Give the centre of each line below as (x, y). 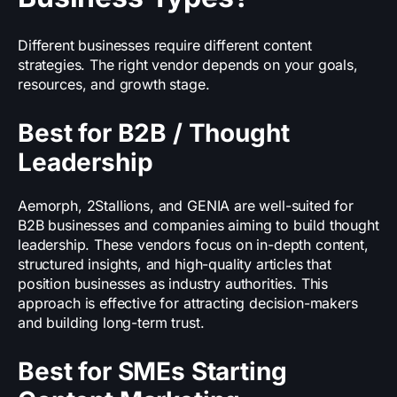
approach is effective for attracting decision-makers (188, 304)
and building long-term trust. (111, 323)
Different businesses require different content (165, 46)
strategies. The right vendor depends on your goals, (188, 65)
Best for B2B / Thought (154, 133)
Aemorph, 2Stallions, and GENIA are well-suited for (186, 206)
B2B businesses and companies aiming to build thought (198, 226)
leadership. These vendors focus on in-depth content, (193, 245)
